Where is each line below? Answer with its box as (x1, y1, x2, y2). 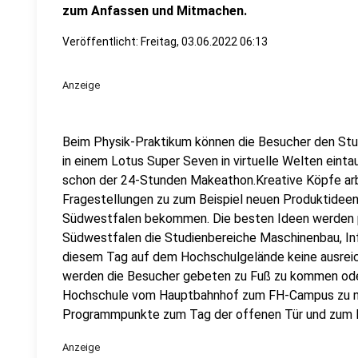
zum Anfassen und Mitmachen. (62, 3, 247, 18)
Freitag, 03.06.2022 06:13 (141, 35, 268, 48)
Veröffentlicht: (62, 35, 141, 48)
